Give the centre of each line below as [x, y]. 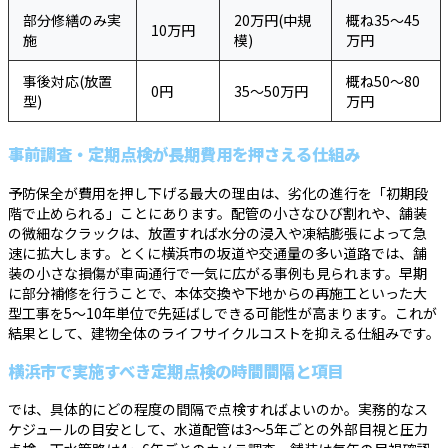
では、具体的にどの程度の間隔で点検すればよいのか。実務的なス [218, 409]
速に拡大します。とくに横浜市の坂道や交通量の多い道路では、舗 [217, 252]
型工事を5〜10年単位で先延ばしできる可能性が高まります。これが [222, 312]
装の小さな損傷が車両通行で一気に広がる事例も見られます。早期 [217, 272]
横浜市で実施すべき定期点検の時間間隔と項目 [175, 371]
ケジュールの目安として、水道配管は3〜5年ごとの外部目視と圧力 [218, 429]
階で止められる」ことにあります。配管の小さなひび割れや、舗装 [217, 212]
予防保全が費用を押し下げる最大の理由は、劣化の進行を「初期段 [218, 192]
